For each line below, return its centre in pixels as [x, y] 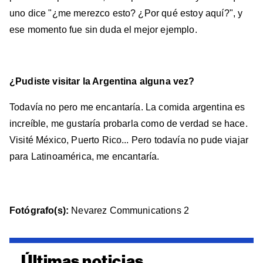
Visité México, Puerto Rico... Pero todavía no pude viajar [129, 140]
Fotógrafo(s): [41, 211]
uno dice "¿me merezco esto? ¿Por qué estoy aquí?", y [126, 14]
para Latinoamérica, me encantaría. [90, 157]
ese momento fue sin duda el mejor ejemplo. [104, 30]
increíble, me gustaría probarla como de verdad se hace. [129, 124]
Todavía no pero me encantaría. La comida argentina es [127, 107]
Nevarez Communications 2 [130, 211]
